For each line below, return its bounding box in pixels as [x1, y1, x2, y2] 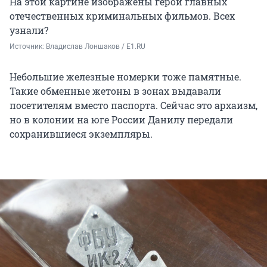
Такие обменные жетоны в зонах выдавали [10, 84, 221, 97]
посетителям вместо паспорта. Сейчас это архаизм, [10, 98, 257, 111]
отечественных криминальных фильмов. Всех [10, 9, 235, 22]
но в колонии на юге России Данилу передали [10, 113, 233, 126]
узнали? [10, 23, 48, 36]
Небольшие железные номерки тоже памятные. [10, 70, 241, 83]
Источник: [10, 42, 46, 51]
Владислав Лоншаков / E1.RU [46, 42, 145, 51]
